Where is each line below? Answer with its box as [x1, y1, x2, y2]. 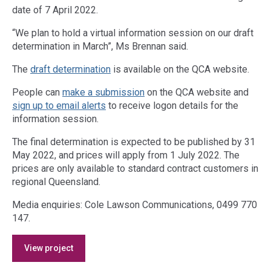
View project [24, 243, 73, 253]
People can [12, 87, 62, 98]
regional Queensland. [12, 176, 100, 188]
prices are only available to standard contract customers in [12, 163, 258, 174]
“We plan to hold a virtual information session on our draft [12, 27, 253, 39]
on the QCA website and [145, 87, 249, 98]
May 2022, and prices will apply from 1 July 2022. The [12, 149, 240, 161]
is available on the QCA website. [111, 64, 249, 75]
